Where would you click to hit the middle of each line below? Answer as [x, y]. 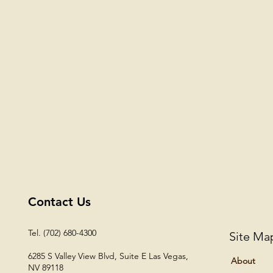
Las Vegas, [168, 256]
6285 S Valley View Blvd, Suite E [88, 256]
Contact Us [59, 202]
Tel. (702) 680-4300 [62, 233]
